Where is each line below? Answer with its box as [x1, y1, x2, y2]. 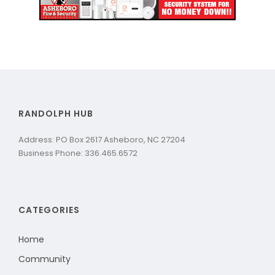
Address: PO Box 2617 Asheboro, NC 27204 [18, 133, 185, 145]
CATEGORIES [18, 203, 80, 216]
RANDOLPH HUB [18, 107, 93, 120]
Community [18, 252, 71, 265]
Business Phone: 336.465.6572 [18, 147, 137, 159]
